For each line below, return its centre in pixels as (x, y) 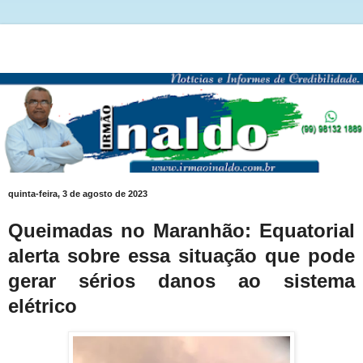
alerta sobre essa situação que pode (181, 255)
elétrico (45, 305)
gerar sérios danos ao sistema (181, 280)
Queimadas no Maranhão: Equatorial (181, 230)
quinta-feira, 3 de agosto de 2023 (78, 194)
